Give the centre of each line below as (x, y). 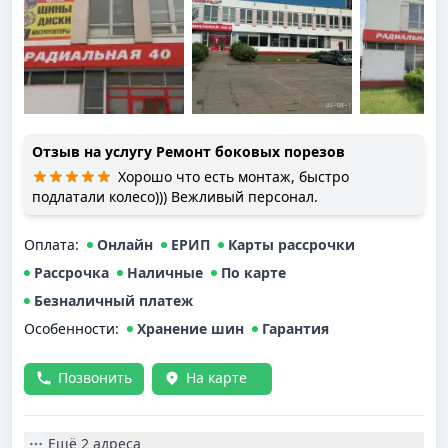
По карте (253, 272)
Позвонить (95, 377)
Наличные (165, 272)
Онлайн (125, 244)
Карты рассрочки (291, 244)
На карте (216, 377)
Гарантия (295, 328)
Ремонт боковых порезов (250, 151)
